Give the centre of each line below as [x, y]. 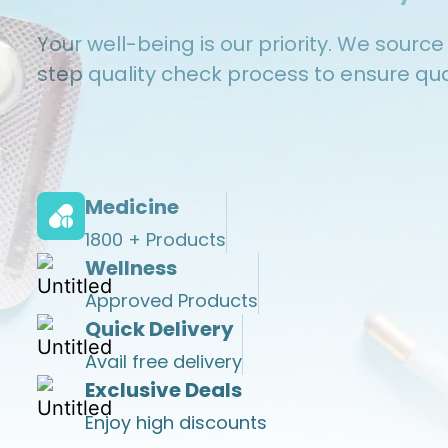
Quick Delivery [159, 328]
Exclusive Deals [163, 389]
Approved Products [171, 300]
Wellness [131, 267]
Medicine [132, 206]
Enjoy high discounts [176, 422]
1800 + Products [155, 239]
